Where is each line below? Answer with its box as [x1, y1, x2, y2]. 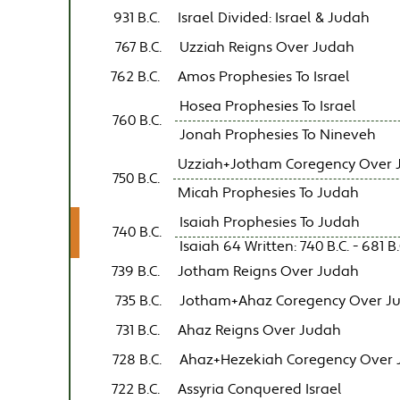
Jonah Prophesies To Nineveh [179, 125, 377, 145]
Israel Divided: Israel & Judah [178, 8, 371, 28]
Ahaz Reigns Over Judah [178, 321, 342, 340]
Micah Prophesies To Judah [178, 183, 360, 203]
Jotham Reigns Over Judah [178, 262, 360, 281]
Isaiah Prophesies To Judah [179, 212, 361, 232]
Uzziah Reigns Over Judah [179, 37, 355, 57]
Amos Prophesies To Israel [178, 67, 351, 87]
